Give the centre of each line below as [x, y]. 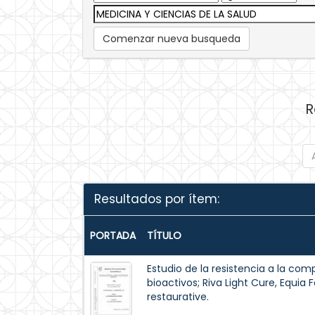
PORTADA [113, 236]
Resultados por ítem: [157, 199]
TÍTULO [164, 236]
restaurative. [178, 297]
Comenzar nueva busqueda [172, 39]
